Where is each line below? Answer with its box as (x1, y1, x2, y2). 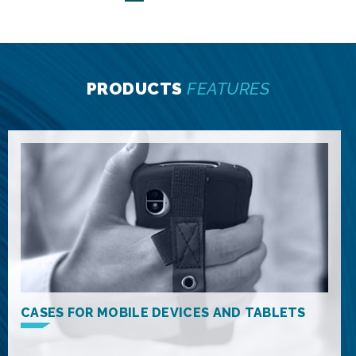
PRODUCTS (86, 79, 188, 99)
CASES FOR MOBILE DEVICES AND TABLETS (21, 305, 306, 321)
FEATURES (187, 79, 270, 99)
